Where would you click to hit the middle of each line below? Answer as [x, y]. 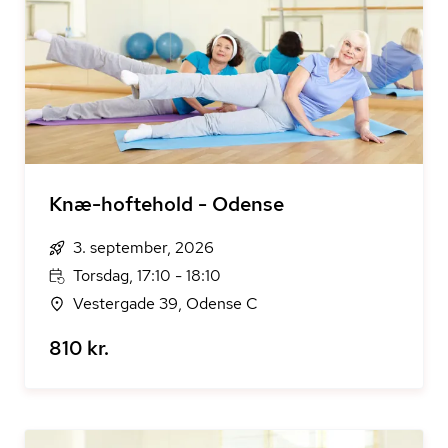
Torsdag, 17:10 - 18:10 [147, 275]
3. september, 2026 [143, 247]
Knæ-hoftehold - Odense [166, 204]
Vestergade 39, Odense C [165, 303]
